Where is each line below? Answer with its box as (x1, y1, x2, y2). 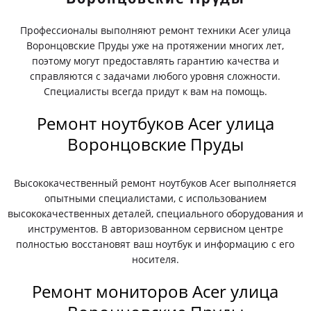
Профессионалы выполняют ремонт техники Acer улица (19, 24, 291, 37)
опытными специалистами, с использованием (44, 192, 267, 205)
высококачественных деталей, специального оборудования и (7, 207, 303, 220)
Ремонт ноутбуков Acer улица (36, 112, 274, 135)
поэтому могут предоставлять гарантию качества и (31, 54, 279, 67)
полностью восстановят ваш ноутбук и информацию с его (16, 237, 295, 251)
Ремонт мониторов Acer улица (32, 280, 279, 303)
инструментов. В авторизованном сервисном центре (27, 222, 283, 235)
